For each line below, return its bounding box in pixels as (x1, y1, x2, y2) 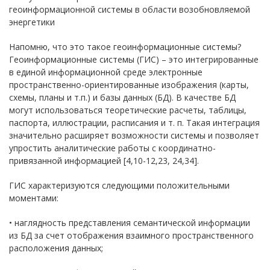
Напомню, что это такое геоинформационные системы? (9, 41, 241, 52)
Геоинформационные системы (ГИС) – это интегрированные (9, 54, 259, 65)
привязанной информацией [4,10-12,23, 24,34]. (9, 155, 199, 166)
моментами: (9, 192, 58, 204)
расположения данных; (9, 242, 103, 254)
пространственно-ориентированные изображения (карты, (9, 79, 249, 90)
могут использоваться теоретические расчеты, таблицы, (9, 104, 246, 116)
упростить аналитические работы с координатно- (9, 142, 216, 154)
